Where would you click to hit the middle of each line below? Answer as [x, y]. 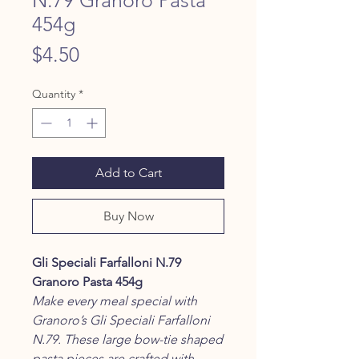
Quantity [54, 93]
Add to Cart [128, 172]
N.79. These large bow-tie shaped [127, 339]
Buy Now [128, 216]
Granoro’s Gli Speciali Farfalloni [121, 320]
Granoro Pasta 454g [87, 281]
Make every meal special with [115, 301]
